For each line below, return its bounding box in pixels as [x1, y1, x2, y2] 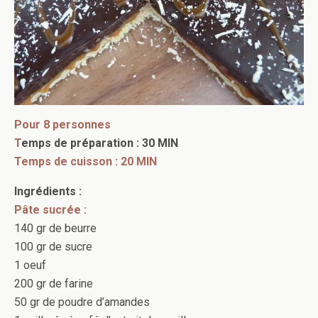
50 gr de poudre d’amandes [14, 295, 150, 309]
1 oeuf [14, 258, 46, 272]
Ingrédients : [14, 185, 82, 198]
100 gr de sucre [14, 240, 92, 253]
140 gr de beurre [14, 221, 97, 235]
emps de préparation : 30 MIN [21, 136, 178, 150]
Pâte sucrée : [14, 203, 87, 216]
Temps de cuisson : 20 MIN [14, 155, 157, 168]
